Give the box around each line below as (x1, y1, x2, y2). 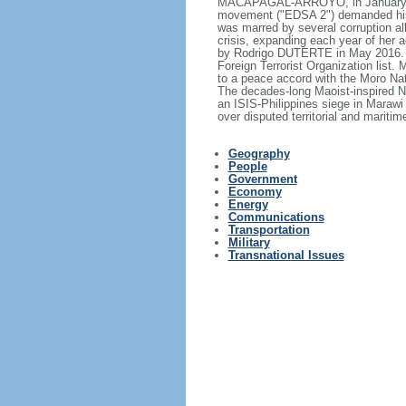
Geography (227, 147, 290, 160)
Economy (227, 185, 282, 198)
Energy (227, 198, 268, 211)
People (227, 159, 267, 173)
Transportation (227, 223, 310, 237)
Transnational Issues (227, 248, 344, 262)
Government (227, 172, 297, 186)
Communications (227, 210, 324, 224)
